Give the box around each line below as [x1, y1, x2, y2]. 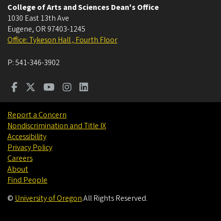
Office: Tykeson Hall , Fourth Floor [7, 35, 117, 46]
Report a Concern [7, 110, 67, 121]
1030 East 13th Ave [7, 13, 69, 24]
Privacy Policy [7, 142, 52, 153]
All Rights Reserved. [83, 193, 147, 204]
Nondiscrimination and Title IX [7, 120, 106, 132]
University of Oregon [15, 193, 82, 204]
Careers [7, 153, 33, 164]
